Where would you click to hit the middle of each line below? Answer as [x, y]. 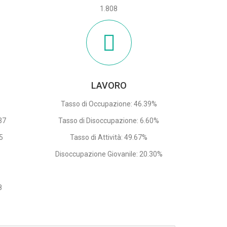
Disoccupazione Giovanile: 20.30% [109, 154]
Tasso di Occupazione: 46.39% [109, 104]
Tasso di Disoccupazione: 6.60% [109, 121]
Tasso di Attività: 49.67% [109, 138]
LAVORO [109, 86]
